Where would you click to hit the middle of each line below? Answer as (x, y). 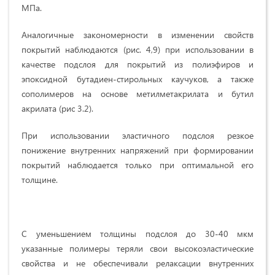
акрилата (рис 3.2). (57, 109)
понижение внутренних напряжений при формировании (137, 150)
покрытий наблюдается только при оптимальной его (137, 165)
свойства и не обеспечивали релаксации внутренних (137, 263)
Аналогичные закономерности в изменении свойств (137, 35)
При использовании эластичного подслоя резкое (137, 136)
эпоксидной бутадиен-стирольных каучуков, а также (137, 79)
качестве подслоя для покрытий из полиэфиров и (137, 64)
